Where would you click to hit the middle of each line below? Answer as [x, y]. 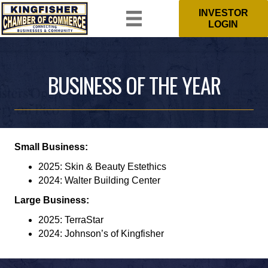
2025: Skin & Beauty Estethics [102, 167]
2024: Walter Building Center [99, 180]
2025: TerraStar [71, 220]
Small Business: [51, 147]
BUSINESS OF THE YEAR [134, 85]
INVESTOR [223, 13]
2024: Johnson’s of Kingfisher [101, 234]
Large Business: [52, 200]
